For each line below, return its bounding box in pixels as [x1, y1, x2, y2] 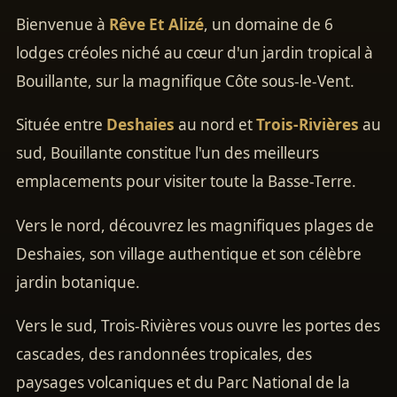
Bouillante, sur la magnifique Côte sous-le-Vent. [16, 71, 354, 92]
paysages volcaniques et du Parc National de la [16, 372, 350, 393]
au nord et [175, 114, 256, 136]
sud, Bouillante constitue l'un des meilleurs [16, 143, 319, 164]
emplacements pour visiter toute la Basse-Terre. [16, 171, 356, 192]
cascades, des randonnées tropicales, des [16, 344, 312, 365]
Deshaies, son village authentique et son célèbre [16, 243, 362, 264]
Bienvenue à [16, 14, 109, 35]
